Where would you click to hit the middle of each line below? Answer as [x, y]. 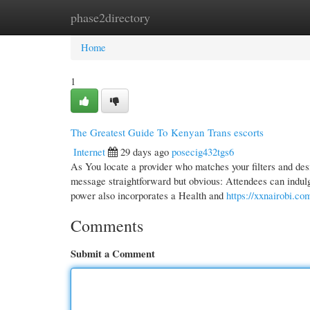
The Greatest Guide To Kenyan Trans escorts [167, 132]
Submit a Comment [113, 254]
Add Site [250, 17]
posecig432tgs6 [203, 152]
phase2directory [110, 17]
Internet [89, 152]
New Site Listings [174, 17]
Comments [107, 226]
